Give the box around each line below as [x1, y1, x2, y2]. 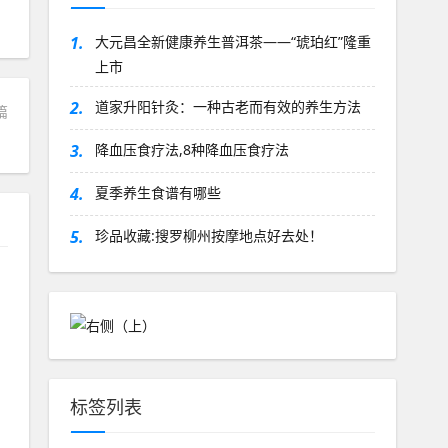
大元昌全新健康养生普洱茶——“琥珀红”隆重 [94, 32, 371, 52]
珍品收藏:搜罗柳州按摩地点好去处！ [94, 226, 323, 246]
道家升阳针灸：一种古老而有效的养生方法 [94, 97, 361, 117]
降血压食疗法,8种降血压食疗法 [94, 140, 289, 160]
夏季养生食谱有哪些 [94, 183, 221, 203]
